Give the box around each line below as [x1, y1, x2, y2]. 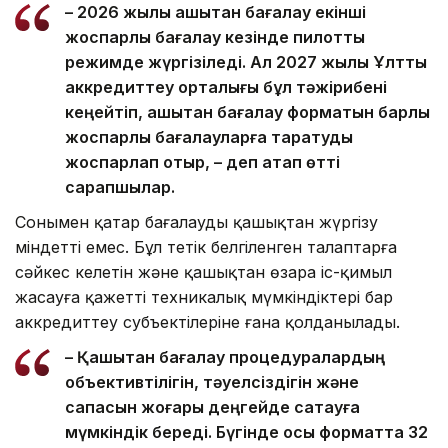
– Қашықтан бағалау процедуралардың [65, 346, 385, 367]
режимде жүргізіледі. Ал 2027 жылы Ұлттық [65, 51, 427, 72]
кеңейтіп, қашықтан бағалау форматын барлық [65, 101, 430, 122]
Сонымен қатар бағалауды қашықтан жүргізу [15, 211, 378, 232]
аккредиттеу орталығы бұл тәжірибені [65, 76, 387, 97]
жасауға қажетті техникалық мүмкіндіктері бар [15, 286, 393, 307]
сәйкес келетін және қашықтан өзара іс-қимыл [15, 261, 392, 282]
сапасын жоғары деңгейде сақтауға [65, 396, 360, 417]
